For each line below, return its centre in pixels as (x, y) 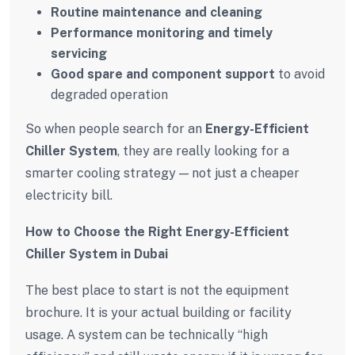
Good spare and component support (163, 74)
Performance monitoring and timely (162, 32)
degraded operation (109, 94)
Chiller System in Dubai (97, 254)
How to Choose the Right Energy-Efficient (157, 231)
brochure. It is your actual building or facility (158, 312)
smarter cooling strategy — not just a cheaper (162, 173)
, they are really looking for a (203, 151)
